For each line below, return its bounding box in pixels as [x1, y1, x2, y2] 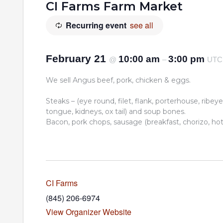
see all [130, 19, 153, 31]
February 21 [46, 53, 109, 64]
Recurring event [66, 19, 126, 31]
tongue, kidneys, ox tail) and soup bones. [46, 107, 186, 116]
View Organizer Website [46, 206, 131, 218]
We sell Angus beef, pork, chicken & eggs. [46, 76, 191, 85]
